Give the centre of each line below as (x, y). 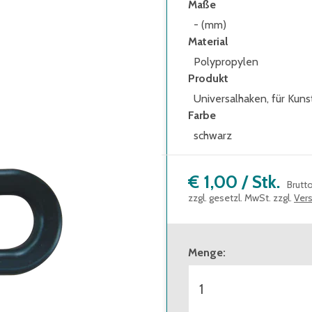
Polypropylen (226, 62)
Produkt (208, 78)
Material (208, 41)
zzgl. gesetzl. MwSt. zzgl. (240, 198)
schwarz (213, 135)
